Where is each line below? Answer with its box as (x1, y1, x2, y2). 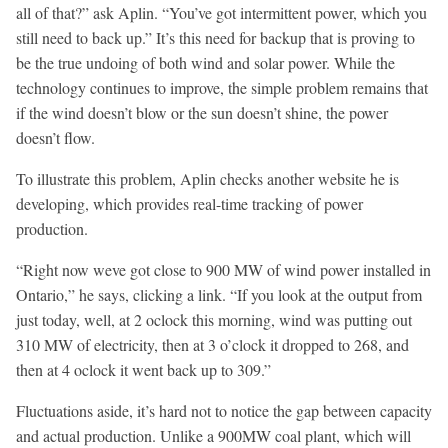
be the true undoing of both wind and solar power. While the (16, 51, 395, 73)
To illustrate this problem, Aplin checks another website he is (16, 167, 399, 189)
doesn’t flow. (16, 126, 95, 148)
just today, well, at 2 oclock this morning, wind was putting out (16, 308, 412, 330)
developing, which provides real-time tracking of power (16, 192, 363, 214)
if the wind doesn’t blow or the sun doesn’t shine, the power (16, 101, 388, 123)
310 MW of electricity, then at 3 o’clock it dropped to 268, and (16, 333, 409, 355)
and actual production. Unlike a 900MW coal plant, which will (16, 424, 411, 446)
